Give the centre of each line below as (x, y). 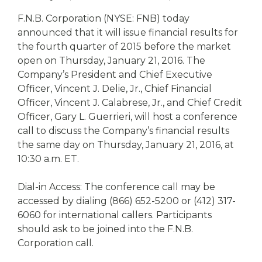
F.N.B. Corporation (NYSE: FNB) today (104, 18)
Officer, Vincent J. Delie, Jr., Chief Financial (115, 89)
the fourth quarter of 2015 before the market (124, 46)
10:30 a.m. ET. (48, 159)
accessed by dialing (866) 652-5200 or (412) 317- (127, 201)
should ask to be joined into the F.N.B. (105, 229)
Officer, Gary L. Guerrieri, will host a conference (127, 117)
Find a (41, 30)
